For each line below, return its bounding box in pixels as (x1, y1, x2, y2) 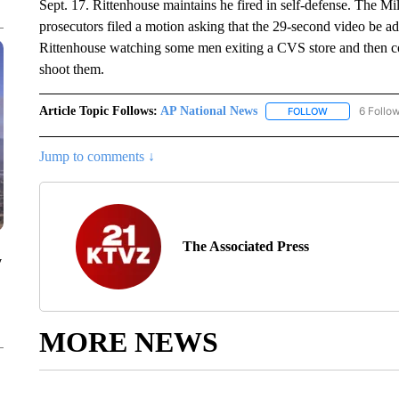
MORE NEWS (38, 326, 218, 359)
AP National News (159, 104, 257, 118)
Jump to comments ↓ (38, 149, 155, 165)
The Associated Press (182, 239, 309, 255)
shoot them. (38, 61, 108, 77)
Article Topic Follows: (38, 104, 158, 118)
